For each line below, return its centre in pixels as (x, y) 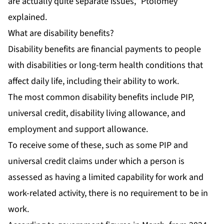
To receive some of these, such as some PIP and (98, 145)
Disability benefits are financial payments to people (104, 49)
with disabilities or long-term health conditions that (105, 65)
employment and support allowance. (78, 129)
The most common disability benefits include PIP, (101, 97)
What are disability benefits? (61, 33)
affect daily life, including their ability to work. (93, 81)
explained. (27, 17)
